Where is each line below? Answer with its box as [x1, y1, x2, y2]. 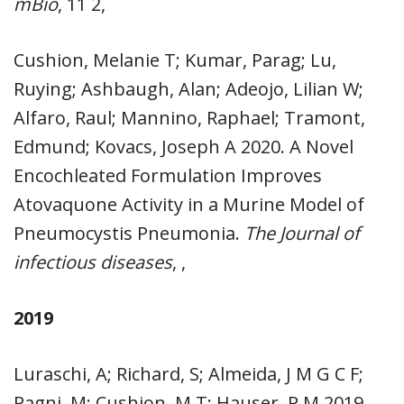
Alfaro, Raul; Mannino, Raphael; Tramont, [14, 105, 365, 130]
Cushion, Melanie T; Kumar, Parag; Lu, [14, 47, 336, 72]
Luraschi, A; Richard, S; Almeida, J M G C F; [14, 361, 363, 386]
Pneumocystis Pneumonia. [14, 220, 244, 245]
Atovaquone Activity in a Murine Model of [14, 191, 364, 216]
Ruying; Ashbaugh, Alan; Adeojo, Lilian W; [14, 76, 363, 101]
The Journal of [244, 220, 360, 245]
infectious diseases [14, 249, 172, 274]
